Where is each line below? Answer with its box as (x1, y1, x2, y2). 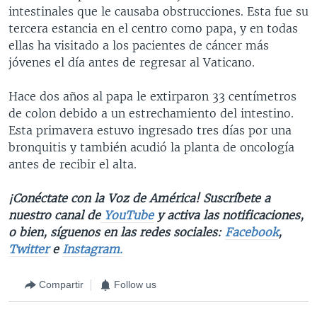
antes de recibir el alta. (8, 156, 137, 171)
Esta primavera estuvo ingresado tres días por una (8, 122, 292, 137)
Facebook (225, 224, 278, 239)
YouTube (100, 207, 154, 222)
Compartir (39, 279, 83, 290)
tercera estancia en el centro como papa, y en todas (8, 21, 298, 35)
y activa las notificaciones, (154, 207, 304, 222)
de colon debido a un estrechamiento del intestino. (8, 105, 294, 120)
